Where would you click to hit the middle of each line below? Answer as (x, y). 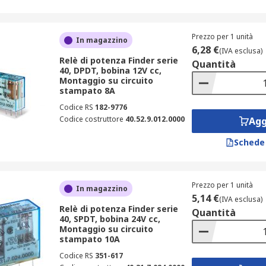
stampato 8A (87, 91)
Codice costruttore (91, 119)
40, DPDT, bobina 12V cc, (110, 70)
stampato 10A (89, 239)
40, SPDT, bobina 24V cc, (110, 219)
